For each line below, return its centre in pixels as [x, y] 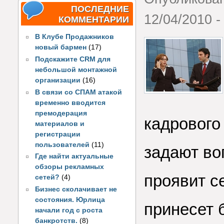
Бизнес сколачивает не [76, 189]
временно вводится [70, 102]
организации [58, 80]
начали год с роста [69, 210]
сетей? [47, 177]
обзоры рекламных [70, 167]
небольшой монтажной [76, 70]
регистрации [58, 134]
